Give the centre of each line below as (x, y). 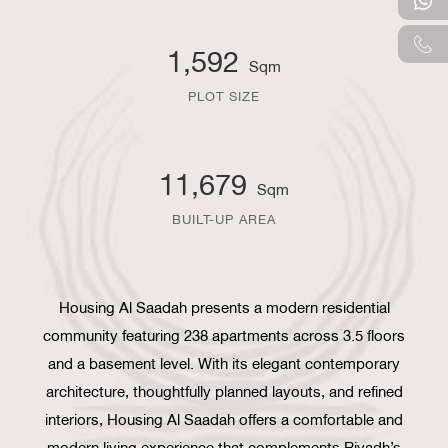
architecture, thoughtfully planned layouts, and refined (224, 389)
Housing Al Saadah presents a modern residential (224, 305)
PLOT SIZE (224, 94)
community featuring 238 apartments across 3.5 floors (224, 333)
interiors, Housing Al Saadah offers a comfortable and (224, 417)
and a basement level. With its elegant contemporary (224, 361)
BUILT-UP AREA (224, 217)
